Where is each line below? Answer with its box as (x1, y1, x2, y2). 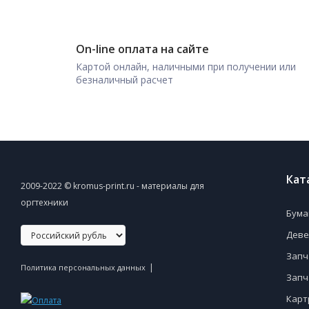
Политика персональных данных (21, 262, 146, 272)
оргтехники (21, 197, 68, 208)
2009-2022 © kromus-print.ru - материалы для (21, 180, 204, 192)
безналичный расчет (76, 72, 173, 86)
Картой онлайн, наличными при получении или (76, 59, 296, 73)
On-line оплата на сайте (76, 41, 209, 57)
